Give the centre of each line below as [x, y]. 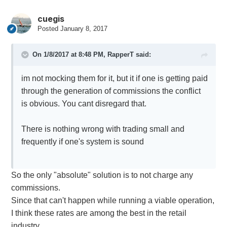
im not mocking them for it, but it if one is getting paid [114, 79]
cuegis [51, 19]
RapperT [120, 55]
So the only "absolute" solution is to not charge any [102, 175]
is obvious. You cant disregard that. [84, 104]
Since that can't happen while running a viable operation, [112, 201]
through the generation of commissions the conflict [111, 91]
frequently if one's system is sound [82, 142]
